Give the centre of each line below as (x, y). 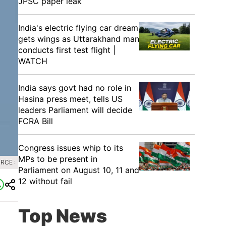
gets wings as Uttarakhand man (79, 39)
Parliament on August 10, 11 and (79, 170)
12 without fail (45, 181)
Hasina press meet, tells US (70, 99)
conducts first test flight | (67, 50)
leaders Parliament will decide (75, 110)
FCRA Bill (36, 121)
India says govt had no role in (75, 88)
